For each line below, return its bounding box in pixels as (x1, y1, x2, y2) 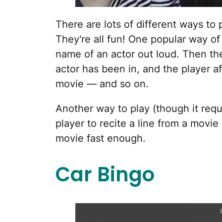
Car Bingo (55, 161, 155, 189)
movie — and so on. (55, 77, 149, 90)
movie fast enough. (55, 132, 146, 144)
